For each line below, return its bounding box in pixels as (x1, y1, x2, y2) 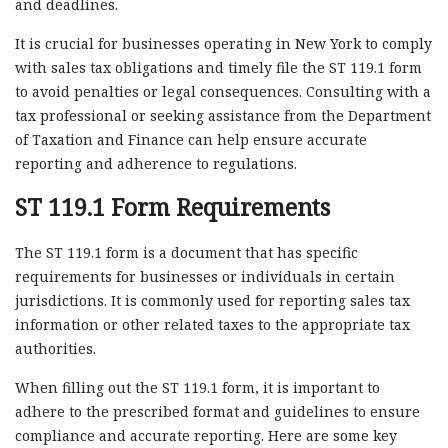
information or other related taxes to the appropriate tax (15, 314, 410, 334)
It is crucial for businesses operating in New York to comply (15, 33, 432, 53)
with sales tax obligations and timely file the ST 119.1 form (15, 57, 422, 77)
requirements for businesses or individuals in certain (15, 266, 395, 286)
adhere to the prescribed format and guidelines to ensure (15, 401, 420, 421)
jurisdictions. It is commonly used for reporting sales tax (15, 290, 410, 310)
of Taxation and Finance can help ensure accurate (15, 129, 367, 149)
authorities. (15, 338, 96, 358)
